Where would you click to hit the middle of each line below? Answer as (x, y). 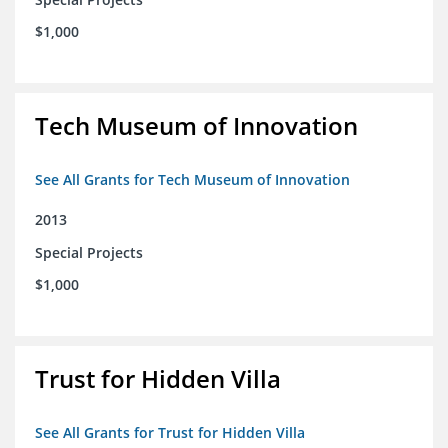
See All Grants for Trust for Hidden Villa (170, 433)
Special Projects (89, 253)
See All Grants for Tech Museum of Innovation (192, 180)
